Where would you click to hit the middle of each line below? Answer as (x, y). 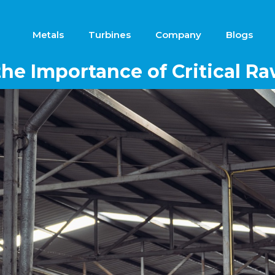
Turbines (109, 35)
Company (178, 35)
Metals (48, 35)
